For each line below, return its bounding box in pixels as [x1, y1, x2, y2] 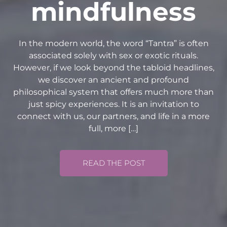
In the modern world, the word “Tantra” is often [18, 38, 209, 48]
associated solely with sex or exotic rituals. [29, 50, 198, 60]
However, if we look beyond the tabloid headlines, [13, 62, 214, 72]
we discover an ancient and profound [38, 74, 189, 85]
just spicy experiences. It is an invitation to [28, 99, 199, 109]
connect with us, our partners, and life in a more [17, 111, 210, 121]
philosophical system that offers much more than [13, 87, 214, 97]
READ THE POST [82, 158, 145, 168]
